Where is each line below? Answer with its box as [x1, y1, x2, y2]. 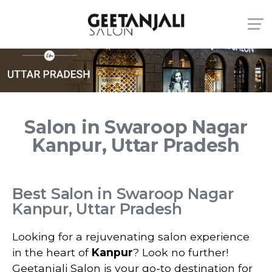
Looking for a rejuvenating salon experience [12, 229, 250, 243]
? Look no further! [133, 245, 228, 259]
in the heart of [12, 245, 92, 259]
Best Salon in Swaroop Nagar [12, 184, 234, 203]
